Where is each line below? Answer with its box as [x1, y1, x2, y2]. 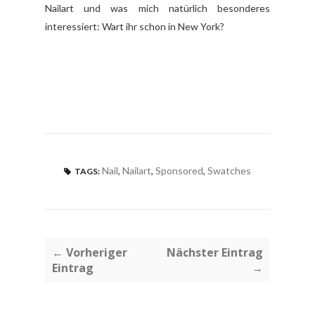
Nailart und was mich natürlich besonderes [45, 1, 270, 14]
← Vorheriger [52, 244, 127, 260]
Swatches [207, 164, 251, 176]
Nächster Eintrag [167, 244, 263, 260]
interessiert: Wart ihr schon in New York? [45, 20, 224, 32]
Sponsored [155, 164, 203, 176]
